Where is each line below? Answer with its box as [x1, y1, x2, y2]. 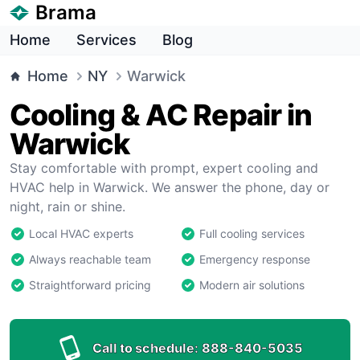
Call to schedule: [92, 340, 198, 356]
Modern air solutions [199, 278, 305, 292]
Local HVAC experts [29, 227, 133, 240]
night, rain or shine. [10, 198, 125, 215]
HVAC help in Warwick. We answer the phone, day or [10, 179, 329, 195]
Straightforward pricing [29, 278, 151, 292]
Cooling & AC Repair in [10, 97, 313, 133]
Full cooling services [199, 227, 305, 240]
